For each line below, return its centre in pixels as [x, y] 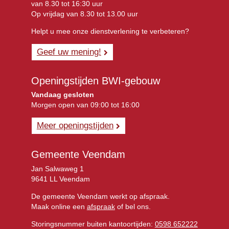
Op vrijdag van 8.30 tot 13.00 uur [84, 14]
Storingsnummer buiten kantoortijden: [93, 224]
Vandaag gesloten [62, 95]
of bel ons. [133, 207]
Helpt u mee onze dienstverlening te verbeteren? [110, 31]
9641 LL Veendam [60, 179]
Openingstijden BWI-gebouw [95, 81]
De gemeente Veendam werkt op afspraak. [100, 197]
